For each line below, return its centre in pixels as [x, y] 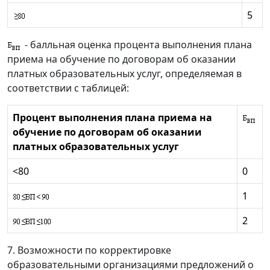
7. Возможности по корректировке [89, 250]
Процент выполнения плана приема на [112, 118]
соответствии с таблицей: [68, 88]
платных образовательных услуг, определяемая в [124, 74]
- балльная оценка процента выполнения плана [137, 45]
